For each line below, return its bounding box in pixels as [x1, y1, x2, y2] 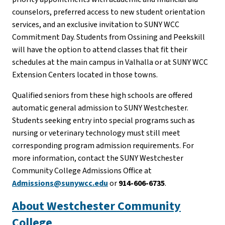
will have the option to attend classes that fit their [12, 44, 187, 56]
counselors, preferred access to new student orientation [12, 7, 205, 18]
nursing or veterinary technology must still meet [12, 128, 180, 139]
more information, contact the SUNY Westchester [12, 153, 183, 164]
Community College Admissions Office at [12, 165, 152, 177]
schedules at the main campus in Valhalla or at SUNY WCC [12, 57, 208, 68]
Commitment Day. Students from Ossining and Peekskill [12, 32, 205, 43]
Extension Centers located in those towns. [12, 69, 158, 81]
